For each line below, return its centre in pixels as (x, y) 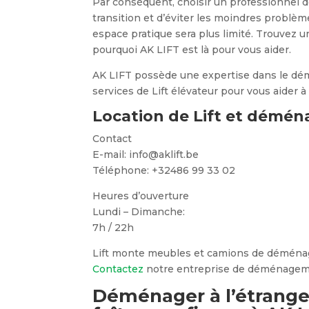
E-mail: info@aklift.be (146, 154)
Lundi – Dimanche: (139, 212)
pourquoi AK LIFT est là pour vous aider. (192, 50)
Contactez (118, 269)
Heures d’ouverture (141, 196)
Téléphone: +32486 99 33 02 (164, 170)
